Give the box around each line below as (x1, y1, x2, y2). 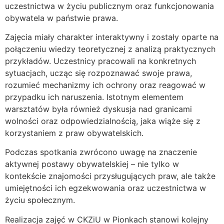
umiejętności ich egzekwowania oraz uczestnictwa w (5, 183, 206, 193)
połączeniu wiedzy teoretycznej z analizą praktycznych (5, 44, 215, 54)
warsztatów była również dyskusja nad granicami (5, 104, 192, 114)
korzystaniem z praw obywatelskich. (5, 128, 143, 138)
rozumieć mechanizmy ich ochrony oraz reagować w (5, 80, 205, 90)
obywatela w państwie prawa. (5, 12, 118, 23)
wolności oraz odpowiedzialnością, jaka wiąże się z (5, 116, 200, 126)
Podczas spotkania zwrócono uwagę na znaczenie (5, 147, 197, 157)
